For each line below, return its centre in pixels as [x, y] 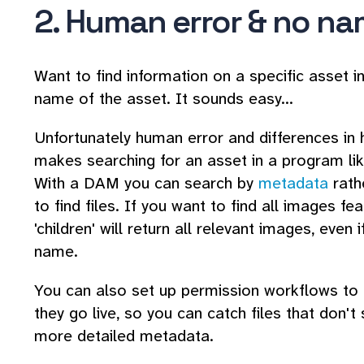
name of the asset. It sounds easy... [164, 99]
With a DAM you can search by [146, 183]
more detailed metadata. [124, 336]
